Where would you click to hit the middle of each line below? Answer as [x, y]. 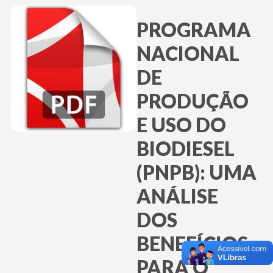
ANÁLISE [177, 196]
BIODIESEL [185, 149]
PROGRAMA [193, 30]
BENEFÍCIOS [192, 244]
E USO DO [181, 125]
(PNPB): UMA [196, 172]
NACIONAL [188, 54]
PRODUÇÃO [192, 101]
